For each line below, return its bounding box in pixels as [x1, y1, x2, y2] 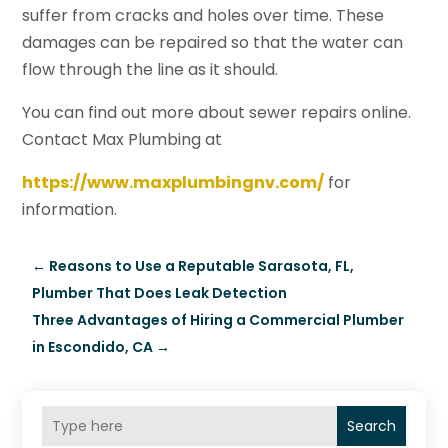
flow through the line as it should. [22, 58, 279, 82]
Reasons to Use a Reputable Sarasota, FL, [49, 256, 355, 277]
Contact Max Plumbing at [22, 128, 223, 152]
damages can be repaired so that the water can [22, 31, 404, 55]
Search [346, 416, 396, 437]
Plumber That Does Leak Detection [32, 283, 288, 304]
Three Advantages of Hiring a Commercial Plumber [32, 310, 405, 331]
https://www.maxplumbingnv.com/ [22, 171, 325, 195]
